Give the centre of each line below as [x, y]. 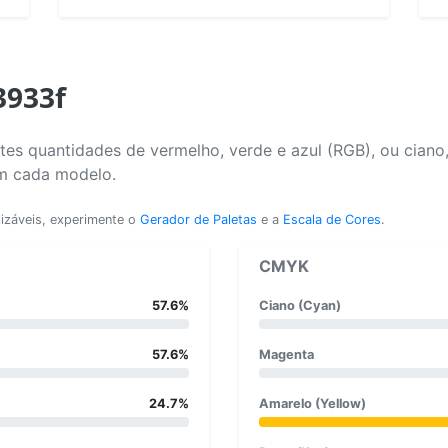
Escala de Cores [332, 219]
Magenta [286, 354]
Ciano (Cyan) [300, 305]
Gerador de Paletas [198, 219]
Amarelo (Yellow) [312, 403]
